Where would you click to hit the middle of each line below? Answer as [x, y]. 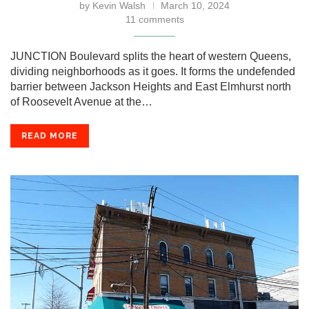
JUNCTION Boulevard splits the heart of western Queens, [151, 56]
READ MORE [50, 136]
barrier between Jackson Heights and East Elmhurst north [151, 87]
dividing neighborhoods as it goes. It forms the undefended [153, 71]
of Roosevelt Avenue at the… [81, 102]
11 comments [154, 19]
